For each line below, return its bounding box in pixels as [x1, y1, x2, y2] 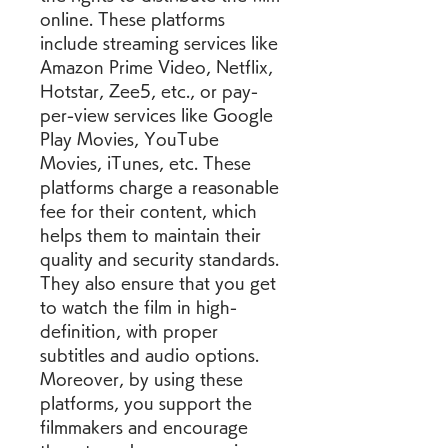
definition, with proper [40, 323, 218, 339]
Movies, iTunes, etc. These [40, 155, 251, 171]
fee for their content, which [40, 203, 257, 219]
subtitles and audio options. [40, 347, 259, 363]
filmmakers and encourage [40, 419, 248, 435]
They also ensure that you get [40, 275, 276, 291]
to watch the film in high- [40, 299, 237, 315]
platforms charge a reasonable [40, 179, 279, 195]
